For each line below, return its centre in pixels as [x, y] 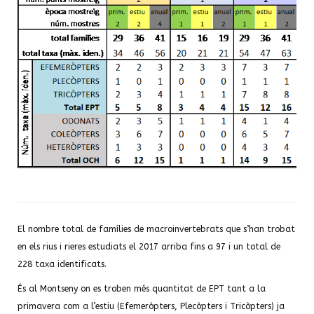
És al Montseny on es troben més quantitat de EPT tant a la [142, 289]
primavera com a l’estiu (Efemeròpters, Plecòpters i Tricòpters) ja [151, 306]
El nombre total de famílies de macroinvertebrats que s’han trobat [156, 229]
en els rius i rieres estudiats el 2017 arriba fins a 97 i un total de [149, 247]
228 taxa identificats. [62, 264]
